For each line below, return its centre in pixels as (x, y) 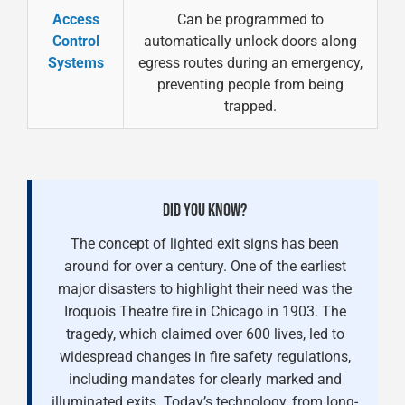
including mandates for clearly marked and (205, 379)
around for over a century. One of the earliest (205, 266)
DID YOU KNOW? (205, 211)
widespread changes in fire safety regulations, (205, 357)
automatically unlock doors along (250, 41)
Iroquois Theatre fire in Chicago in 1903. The (205, 311)
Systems (75, 63)
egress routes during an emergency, (250, 63)
